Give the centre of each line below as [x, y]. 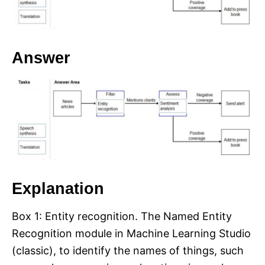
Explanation [58, 188]
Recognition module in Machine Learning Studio [131, 233]
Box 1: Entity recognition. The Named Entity [122, 216]
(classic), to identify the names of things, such [128, 250]
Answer [41, 58]
